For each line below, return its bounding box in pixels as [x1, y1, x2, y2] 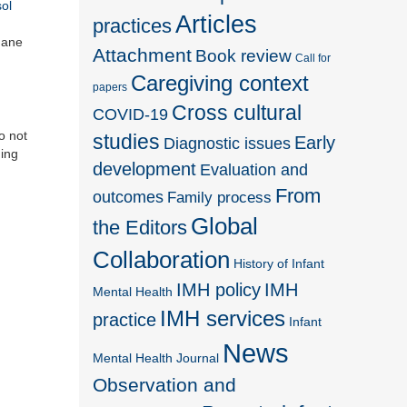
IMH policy [176, 279, 262, 300]
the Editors [93, 215, 188, 239]
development [93, 158, 197, 179]
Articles [175, 10, 258, 38]
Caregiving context [131, 70, 310, 95]
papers [93, 80, 128, 93]
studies [93, 129, 161, 154]
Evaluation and [200, 159, 309, 179]
